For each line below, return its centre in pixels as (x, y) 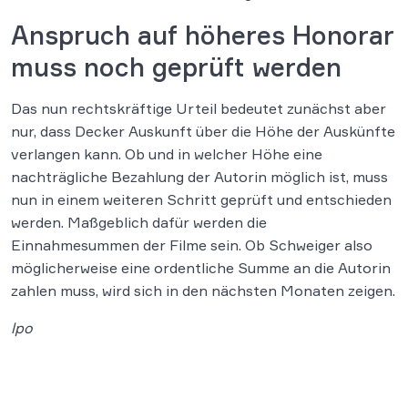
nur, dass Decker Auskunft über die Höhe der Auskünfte (203, 132)
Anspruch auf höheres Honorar (203, 36)
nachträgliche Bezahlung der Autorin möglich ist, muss (199, 177)
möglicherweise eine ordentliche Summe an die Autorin (201, 268)
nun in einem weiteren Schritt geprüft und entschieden (201, 200)
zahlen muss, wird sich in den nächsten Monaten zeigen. (203, 291)
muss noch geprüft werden (176, 67)
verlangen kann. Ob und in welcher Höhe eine (167, 154)
